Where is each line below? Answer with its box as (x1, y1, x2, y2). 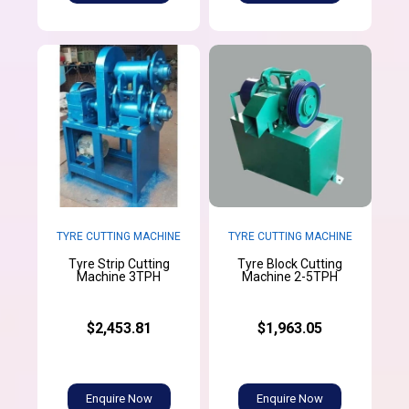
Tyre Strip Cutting (68, 257, 170, 272)
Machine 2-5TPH (242, 269, 339, 285)
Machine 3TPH (77, 269, 162, 285)
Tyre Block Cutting (237, 257, 343, 272)
